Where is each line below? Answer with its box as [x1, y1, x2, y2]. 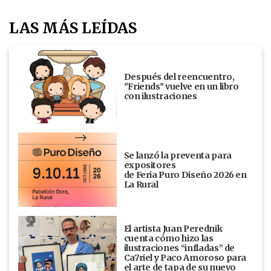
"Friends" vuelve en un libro [123, 81, 239, 93]
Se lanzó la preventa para [123, 149, 232, 161]
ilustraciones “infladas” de [123, 242, 235, 253]
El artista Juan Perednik [123, 223, 223, 234]
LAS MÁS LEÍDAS [9, 18, 137, 38]
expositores [123, 159, 176, 171]
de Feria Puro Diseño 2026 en [123, 169, 247, 180]
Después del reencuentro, [123, 71, 235, 83]
